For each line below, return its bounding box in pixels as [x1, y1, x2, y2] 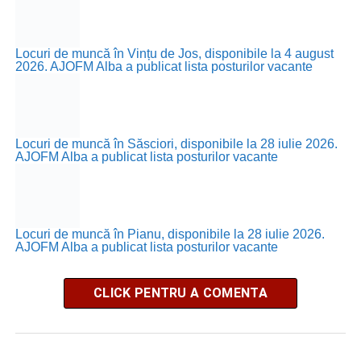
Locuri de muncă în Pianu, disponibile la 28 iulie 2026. [15, 227, 325, 241]
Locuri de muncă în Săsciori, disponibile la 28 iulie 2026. [15, 137, 338, 151]
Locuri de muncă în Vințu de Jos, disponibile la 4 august [15, 47, 334, 60]
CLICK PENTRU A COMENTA [93, 285, 268, 301]
